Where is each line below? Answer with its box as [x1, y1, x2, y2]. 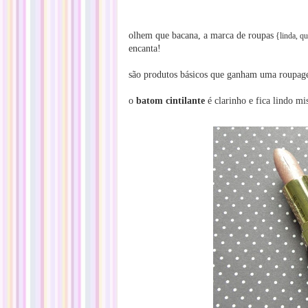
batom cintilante [136, 96, 208, 106]
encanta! [129, 43, 161, 54]
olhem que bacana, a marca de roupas [129, 30, 274, 41]
